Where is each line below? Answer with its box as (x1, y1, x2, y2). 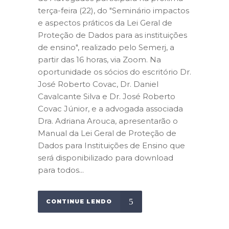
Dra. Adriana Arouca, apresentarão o (38, 116, 178, 126)
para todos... (38, 165, 84, 175)
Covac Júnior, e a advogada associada (38, 104, 183, 114)
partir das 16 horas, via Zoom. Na (38, 55, 161, 65)
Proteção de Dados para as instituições (38, 30, 187, 40)
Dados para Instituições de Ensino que (38, 141, 185, 151)
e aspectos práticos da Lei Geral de (38, 18, 172, 28)
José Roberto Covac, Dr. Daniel (38, 79, 158, 89)
